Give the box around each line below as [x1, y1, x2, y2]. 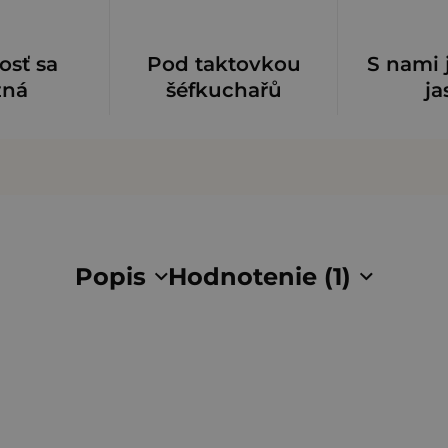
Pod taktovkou [146, 51, 301, 76]
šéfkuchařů [165, 77, 282, 102]
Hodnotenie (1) [168, 261, 351, 291]
